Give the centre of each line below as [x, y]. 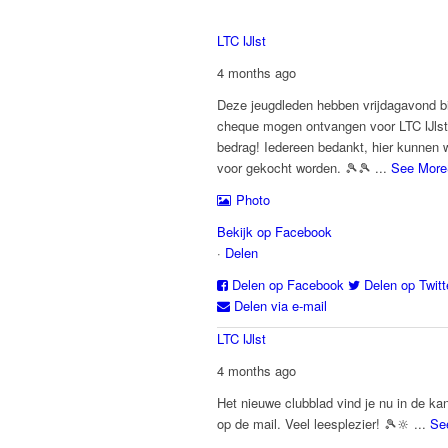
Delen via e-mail [280, 306]
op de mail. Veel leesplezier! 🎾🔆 [315, 424]
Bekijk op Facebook [274, 232]
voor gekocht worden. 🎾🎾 [296, 168]
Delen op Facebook [288, 285]
